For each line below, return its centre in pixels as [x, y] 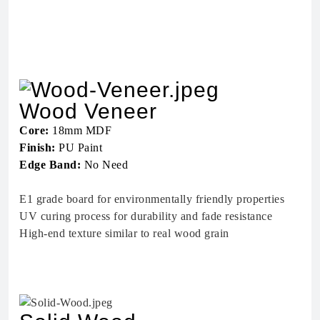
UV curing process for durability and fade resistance [146, 216]
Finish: [37, 147]
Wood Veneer [88, 111]
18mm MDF [80, 130]
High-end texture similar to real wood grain [124, 233]
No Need [104, 164]
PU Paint [79, 147]
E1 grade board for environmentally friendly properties [152, 199]
